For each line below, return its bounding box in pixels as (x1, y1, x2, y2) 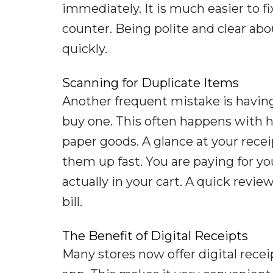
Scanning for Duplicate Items (62, 75, 239, 90)
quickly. (62, 41, 107, 56)
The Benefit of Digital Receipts (62, 228, 248, 243)
